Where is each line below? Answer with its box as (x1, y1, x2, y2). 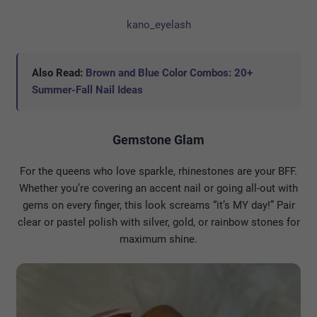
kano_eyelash (126, 18, 191, 31)
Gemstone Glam (113, 132, 204, 147)
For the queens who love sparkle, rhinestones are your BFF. (20, 164, 297, 178)
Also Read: (32, 66, 86, 79)
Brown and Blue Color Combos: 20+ (86, 66, 253, 79)
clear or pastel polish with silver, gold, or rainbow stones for (17, 215, 300, 229)
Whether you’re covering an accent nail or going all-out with (19, 181, 298, 195)
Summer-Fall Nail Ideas (32, 83, 143, 96)
